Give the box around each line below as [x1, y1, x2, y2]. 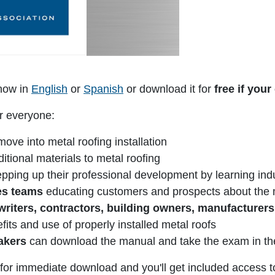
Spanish [83, 82, 123, 95]
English [31, 82, 68, 95]
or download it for [123, 82, 214, 95]
